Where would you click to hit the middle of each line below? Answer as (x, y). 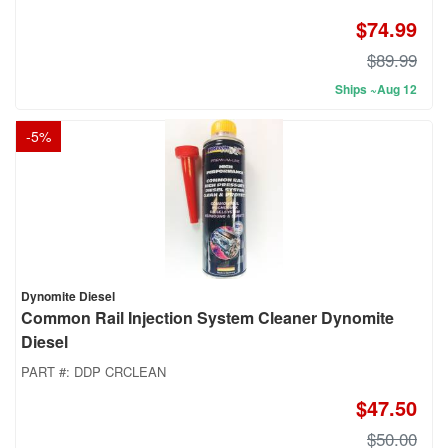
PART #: (47, 372)
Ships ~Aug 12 (376, 89)
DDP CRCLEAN (120, 372)
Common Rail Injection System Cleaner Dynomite (207, 318)
